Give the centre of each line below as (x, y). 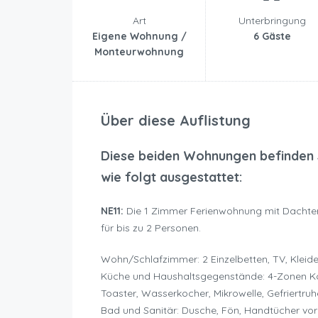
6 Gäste (272, 37)
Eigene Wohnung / (139, 37)
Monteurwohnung (139, 52)
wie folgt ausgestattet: (173, 177)
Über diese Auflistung (176, 121)
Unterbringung (272, 21)
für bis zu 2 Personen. (151, 228)
